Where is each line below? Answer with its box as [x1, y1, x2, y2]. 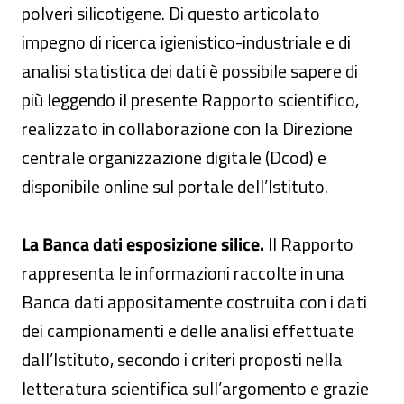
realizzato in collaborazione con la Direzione [22, 115, 353, 142]
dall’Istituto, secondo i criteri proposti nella [22, 345, 343, 373]
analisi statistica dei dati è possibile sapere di [22, 57, 358, 85]
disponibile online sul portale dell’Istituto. [22, 172, 328, 200]
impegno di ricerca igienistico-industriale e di [22, 28, 351, 56]
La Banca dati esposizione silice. [22, 230, 268, 258]
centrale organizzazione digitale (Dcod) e [22, 143, 326, 171]
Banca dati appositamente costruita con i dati [22, 288, 367, 316]
